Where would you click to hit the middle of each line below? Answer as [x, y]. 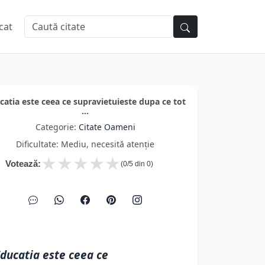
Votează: [23, 164]
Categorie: [57, 127]
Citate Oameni [107, 127]
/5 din [137, 164]
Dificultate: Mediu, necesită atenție [85, 144]
